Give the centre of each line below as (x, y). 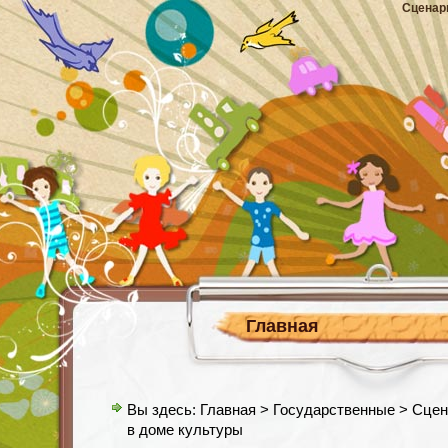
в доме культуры (185, 430)
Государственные (334, 410)
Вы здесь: (163, 410)
